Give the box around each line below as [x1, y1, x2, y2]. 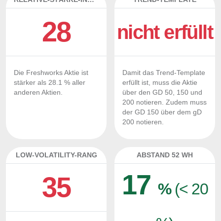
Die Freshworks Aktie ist [14, 69, 88, 76]
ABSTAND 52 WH [137, 151, 193, 159]
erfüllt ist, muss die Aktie [122, 79, 197, 86]
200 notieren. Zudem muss [122, 99, 207, 106]
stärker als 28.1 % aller [14, 79, 85, 86]
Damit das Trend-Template [122, 69, 205, 76]
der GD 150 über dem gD [122, 109, 202, 116]
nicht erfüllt [116, 21, 213, 43]
